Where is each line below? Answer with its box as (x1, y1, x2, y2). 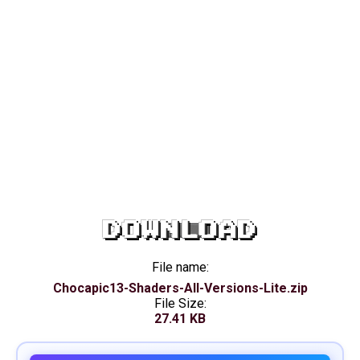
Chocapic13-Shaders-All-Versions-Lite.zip (52, 280, 308, 296)
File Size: (153, 296, 207, 311)
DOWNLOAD (103, 220, 257, 240)
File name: (151, 260, 209, 275)
